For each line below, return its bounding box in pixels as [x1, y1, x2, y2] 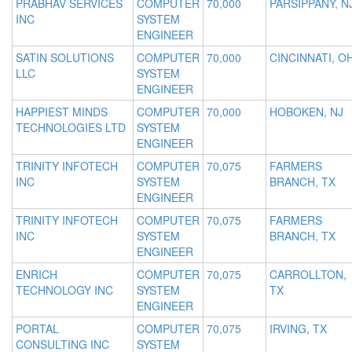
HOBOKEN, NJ [269, 104, 343, 120]
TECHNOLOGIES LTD [16, 119, 126, 136]
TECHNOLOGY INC [16, 282, 113, 299]
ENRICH [16, 266, 57, 283]
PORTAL [16, 321, 59, 337]
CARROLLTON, [269, 266, 346, 283]
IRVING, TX [269, 321, 327, 337]
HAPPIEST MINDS [16, 104, 108, 120]
